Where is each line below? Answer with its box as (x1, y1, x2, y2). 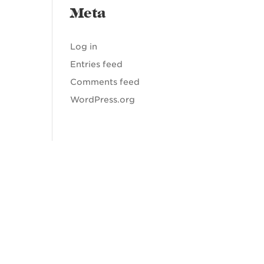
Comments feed (70, 77, 140, 87)
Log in (70, 42, 98, 51)
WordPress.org (70, 95, 136, 104)
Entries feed (70, 60, 123, 69)
